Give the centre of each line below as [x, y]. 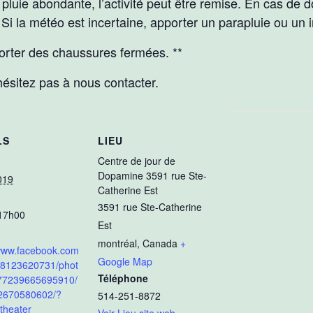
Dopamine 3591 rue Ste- [152, 176]
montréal [117, 243]
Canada [160, 243]
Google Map [125, 262]
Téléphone [123, 278]
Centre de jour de [137, 161]
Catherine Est [128, 190]
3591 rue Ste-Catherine [150, 207]
